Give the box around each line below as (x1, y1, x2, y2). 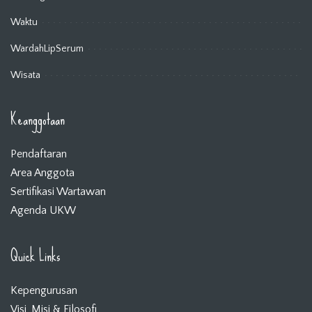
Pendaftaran (10, 147, 67, 160)
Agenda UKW (10, 203, 76, 217)
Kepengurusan (10, 283, 77, 297)
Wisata (10, 69, 40, 81)
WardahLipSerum (10, 42, 84, 54)
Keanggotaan (10, 104, 65, 134)
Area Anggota (10, 166, 75, 179)
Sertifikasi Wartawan (10, 185, 106, 198)
